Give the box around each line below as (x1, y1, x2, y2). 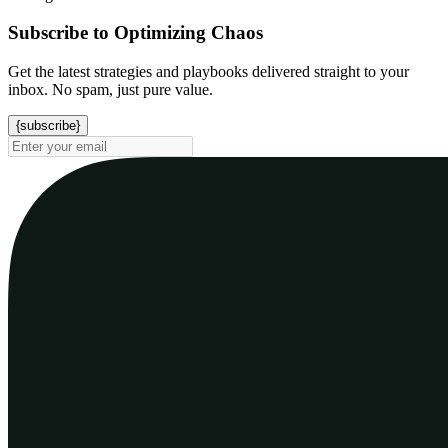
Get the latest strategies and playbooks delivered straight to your (8, 62, 409, 80)
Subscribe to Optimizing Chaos (8, 22, 263, 44)
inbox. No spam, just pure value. (8, 80, 213, 98)
